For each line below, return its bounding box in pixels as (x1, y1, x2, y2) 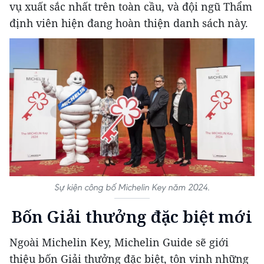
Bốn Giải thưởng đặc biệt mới (12, 204, 252, 227)
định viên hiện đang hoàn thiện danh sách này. (9, 15, 248, 30)
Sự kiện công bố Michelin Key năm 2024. (54, 181, 210, 193)
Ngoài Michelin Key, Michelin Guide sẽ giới (9, 235, 229, 249)
